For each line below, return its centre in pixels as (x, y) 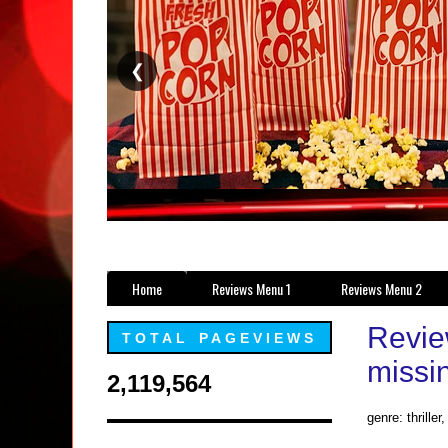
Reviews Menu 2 (381, 288)
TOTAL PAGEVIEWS (219, 338)
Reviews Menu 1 (251, 288)
